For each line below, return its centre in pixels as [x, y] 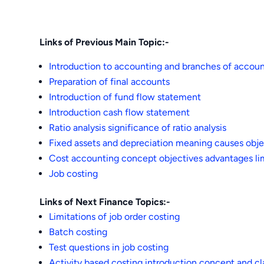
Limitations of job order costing [115, 216]
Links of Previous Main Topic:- [105, 42]
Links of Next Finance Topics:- [105, 202]
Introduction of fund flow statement [125, 97]
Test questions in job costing [109, 247]
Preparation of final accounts [110, 81]
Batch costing [78, 232]
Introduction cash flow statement [120, 112]
